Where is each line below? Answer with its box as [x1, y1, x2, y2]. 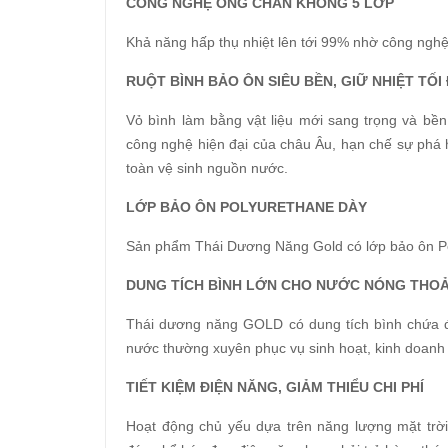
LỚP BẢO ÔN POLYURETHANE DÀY [126, 199, 367, 216]
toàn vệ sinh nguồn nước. [126, 160, 288, 177]
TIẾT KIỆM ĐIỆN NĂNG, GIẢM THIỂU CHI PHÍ [126, 379, 424, 396]
